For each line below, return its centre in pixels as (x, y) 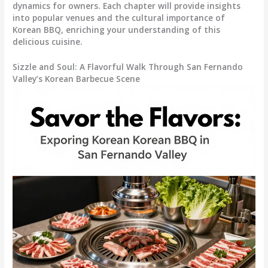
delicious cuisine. (48, 42)
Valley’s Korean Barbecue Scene (77, 79)
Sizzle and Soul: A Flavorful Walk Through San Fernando (128, 67)
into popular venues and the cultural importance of (119, 18)
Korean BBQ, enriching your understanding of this (117, 30)
